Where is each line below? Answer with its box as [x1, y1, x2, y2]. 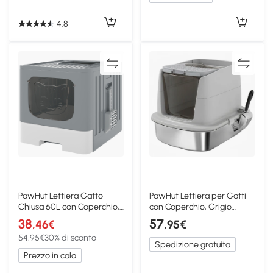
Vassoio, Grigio [18, 211, 74, 223]
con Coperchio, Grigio [149, 200, 232, 212]
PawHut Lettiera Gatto [18, 190, 103, 201]
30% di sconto [44, 232, 96, 243]
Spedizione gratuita [155, 238, 231, 250]
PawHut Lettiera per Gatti [149, 190, 247, 201]
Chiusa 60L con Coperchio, [18, 200, 119, 212]
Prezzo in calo [23, 249, 76, 261]
